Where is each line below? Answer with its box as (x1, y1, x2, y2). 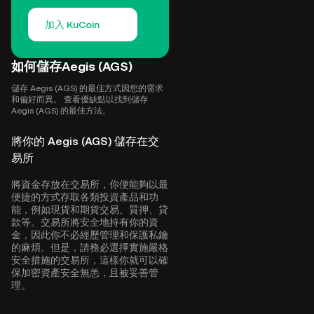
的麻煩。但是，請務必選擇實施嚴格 (11, 242, 168, 253)
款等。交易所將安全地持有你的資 (11, 217, 158, 228)
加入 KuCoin (45, 19, 100, 30)
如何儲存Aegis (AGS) (11, 59, 132, 74)
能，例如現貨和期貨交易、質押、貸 (11, 204, 168, 215)
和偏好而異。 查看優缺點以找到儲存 (11, 95, 148, 104)
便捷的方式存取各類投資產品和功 (11, 191, 158, 203)
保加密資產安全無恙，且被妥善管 (11, 267, 158, 278)
